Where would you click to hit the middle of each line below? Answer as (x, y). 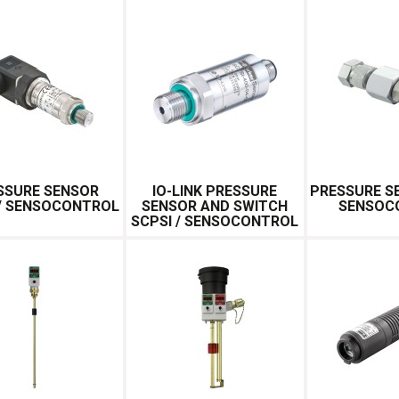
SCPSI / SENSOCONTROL (215, 221)
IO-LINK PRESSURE (215, 191)
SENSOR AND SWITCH (215, 206)
